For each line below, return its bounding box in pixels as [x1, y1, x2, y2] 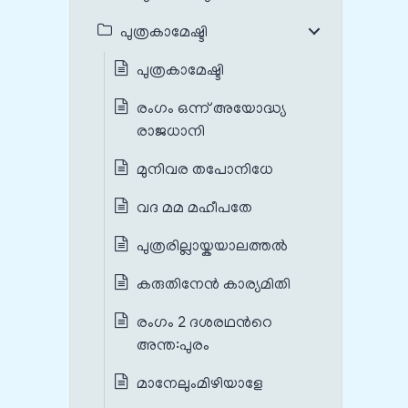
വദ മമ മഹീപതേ [137, 200, 252, 218]
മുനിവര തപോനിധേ [137, 162, 273, 179]
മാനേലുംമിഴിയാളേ [137, 376, 263, 393]
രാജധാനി [137, 124, 205, 141]
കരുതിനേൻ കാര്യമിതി [137, 277, 291, 294]
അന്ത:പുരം [137, 338, 209, 355]
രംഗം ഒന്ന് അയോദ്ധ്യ [137, 101, 286, 118]
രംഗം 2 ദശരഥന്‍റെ [137, 315, 272, 332]
